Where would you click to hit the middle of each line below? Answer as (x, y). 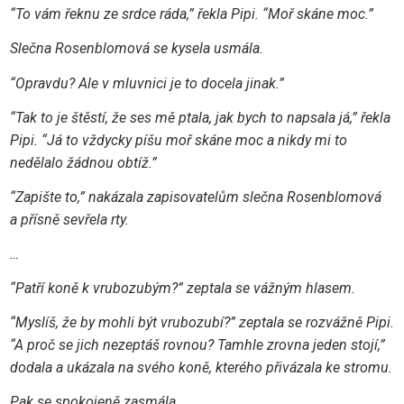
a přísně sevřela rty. (69, 219)
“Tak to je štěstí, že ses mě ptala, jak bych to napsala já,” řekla (200, 117)
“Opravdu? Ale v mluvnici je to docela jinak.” (147, 83)
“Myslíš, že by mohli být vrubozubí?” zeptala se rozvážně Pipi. (202, 323)
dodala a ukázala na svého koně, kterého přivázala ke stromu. (201, 368)
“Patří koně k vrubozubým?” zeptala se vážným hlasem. (182, 288)
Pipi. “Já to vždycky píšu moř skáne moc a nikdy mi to (178, 140)
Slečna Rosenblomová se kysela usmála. (136, 49)
